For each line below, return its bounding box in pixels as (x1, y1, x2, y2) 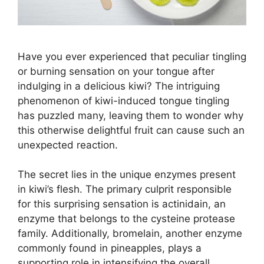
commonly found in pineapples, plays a (18, 242, 202, 255)
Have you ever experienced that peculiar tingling (18, 50, 246, 62)
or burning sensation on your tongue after (18, 65, 214, 77)
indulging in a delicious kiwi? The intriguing (18, 80, 220, 92)
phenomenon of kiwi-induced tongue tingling (18, 94, 229, 107)
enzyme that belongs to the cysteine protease (18, 213, 235, 225)
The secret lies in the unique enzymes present (18, 169, 236, 181)
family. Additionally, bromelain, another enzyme (18, 227, 242, 240)
